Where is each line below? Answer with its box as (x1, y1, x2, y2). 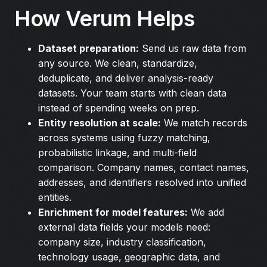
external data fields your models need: (38, 221, 210, 233)
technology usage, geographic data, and (38, 250, 220, 263)
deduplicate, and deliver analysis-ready (38, 72, 213, 84)
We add (188, 206, 224, 218)
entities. (38, 191, 72, 203)
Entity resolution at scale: (38, 116, 161, 129)
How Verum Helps (14, 5, 195, 32)
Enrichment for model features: (38, 206, 188, 218)
